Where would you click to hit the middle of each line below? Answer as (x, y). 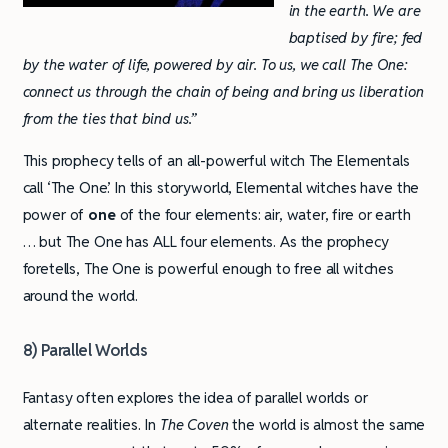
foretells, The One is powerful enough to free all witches (208, 269)
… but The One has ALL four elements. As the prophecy (205, 242)
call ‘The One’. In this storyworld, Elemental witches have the (221, 188)
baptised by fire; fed (355, 38)
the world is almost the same (327, 424)
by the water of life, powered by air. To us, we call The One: (215, 65)
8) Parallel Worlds (85, 350)
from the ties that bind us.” (109, 119)
